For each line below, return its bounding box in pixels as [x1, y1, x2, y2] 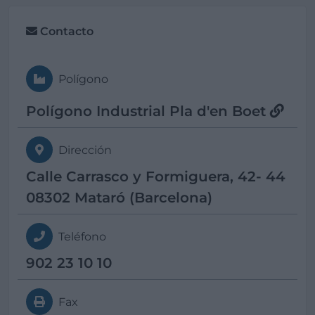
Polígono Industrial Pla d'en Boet [26, 102, 270, 120]
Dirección [56, 143, 112, 157]
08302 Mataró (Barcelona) [26, 188, 212, 206]
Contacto [40, 24, 94, 38]
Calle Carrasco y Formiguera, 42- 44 [26, 167, 285, 185]
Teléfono [56, 229, 106, 243]
